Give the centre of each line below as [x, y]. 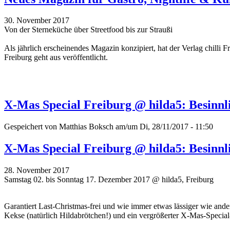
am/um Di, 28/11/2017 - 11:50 [163, 127]
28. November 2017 [37, 170]
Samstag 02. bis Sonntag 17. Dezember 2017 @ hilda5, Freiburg [109, 180]
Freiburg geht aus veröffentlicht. [56, 57]
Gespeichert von [32, 127]
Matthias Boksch [86, 127]
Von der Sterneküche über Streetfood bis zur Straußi [88, 30]
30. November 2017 [37, 21]
